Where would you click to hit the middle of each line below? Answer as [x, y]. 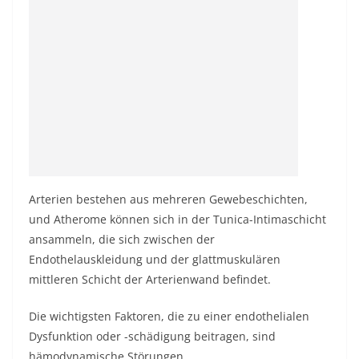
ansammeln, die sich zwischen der [122, 239]
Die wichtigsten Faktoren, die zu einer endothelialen [169, 316]
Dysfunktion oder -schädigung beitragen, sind [152, 336]
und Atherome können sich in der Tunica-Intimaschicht [177, 219]
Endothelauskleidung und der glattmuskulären [155, 259]
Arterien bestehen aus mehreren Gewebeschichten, [168, 199]
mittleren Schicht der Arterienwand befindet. [150, 279]
